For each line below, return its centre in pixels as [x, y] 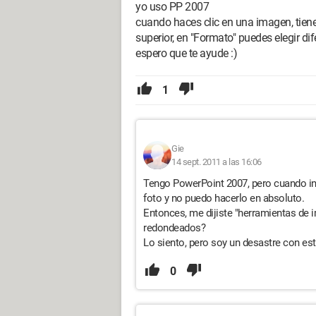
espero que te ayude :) [186, 53]
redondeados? [174, 228]
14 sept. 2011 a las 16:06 [217, 162]
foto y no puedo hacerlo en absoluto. [224, 198]
